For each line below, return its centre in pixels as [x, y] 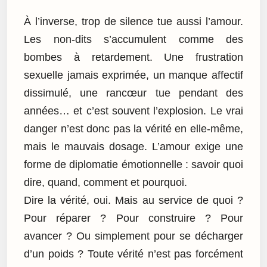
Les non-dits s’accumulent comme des [133, 40]
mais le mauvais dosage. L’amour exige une [133, 147]
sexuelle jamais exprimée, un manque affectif [133, 75]
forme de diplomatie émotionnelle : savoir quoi [133, 165]
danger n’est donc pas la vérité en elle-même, [133, 129]
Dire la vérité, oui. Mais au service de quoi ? [133, 201]
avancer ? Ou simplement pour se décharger [133, 236]
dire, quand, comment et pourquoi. [105, 183]
